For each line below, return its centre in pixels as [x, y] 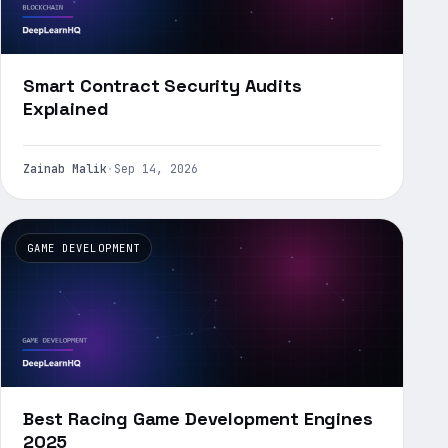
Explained [66, 108]
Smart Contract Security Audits [162, 85]
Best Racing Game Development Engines [198, 418]
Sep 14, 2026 [156, 168]
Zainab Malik [65, 168]
